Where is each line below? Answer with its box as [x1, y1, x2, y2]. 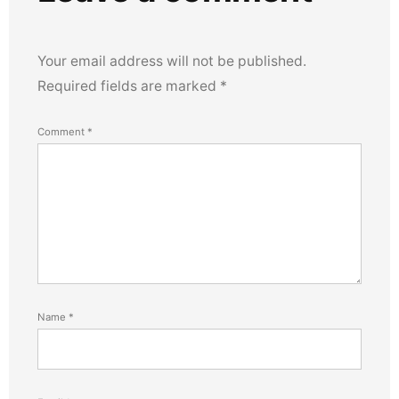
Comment [37, 125, 87, 138]
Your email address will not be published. [37, 52, 306, 69]
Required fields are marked [37, 77, 220, 94]
